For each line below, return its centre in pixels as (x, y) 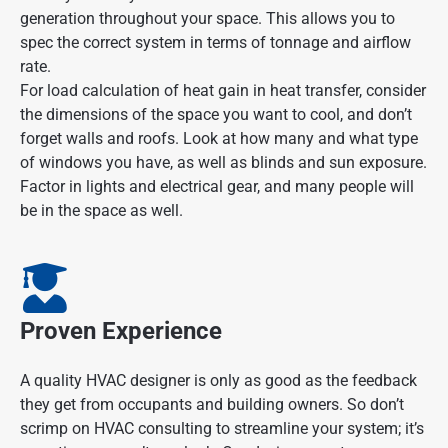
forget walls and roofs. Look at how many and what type (219, 139)
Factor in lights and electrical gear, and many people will (217, 187)
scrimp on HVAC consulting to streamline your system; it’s (222, 429)
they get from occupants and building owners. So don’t (212, 405)
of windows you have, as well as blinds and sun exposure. (223, 163)
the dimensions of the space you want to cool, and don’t (216, 115)
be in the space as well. (101, 211)
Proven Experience (121, 331)
